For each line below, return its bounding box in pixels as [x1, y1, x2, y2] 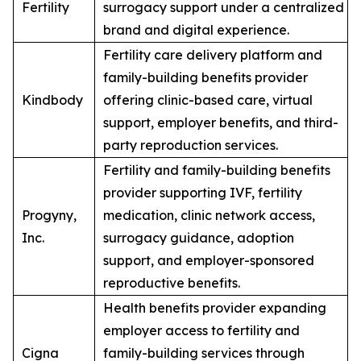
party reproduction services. [103, 137, 278, 154]
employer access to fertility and [103, 322, 300, 339]
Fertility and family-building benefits [103, 162, 330, 179]
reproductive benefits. [103, 275, 240, 292]
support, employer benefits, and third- [103, 114, 338, 131]
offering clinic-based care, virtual [103, 92, 313, 109]
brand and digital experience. [103, 22, 289, 39]
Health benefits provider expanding [103, 300, 326, 317]
